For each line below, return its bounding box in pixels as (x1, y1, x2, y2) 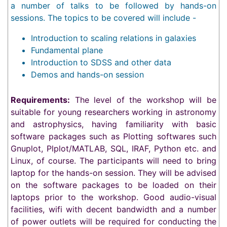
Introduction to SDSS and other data (31, 57, 171, 67)
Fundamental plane (31, 45, 103, 55)
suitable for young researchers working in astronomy (11, 106, 216, 117)
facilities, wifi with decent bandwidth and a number (11, 204, 216, 214)
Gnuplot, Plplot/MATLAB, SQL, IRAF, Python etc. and (11, 143, 216, 154)
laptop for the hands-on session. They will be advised (11, 167, 216, 178)
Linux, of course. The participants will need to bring (11, 155, 216, 166)
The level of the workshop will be (70, 94, 216, 105)
